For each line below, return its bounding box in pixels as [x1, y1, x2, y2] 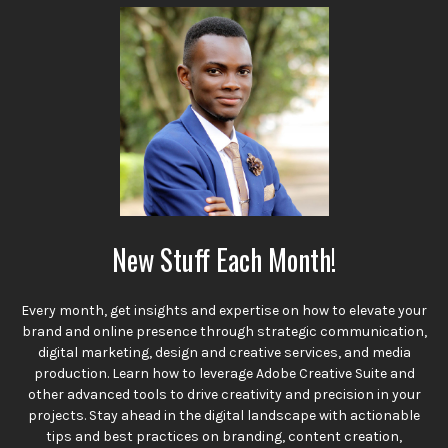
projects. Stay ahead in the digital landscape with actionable [28, 407, 420, 425]
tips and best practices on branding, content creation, [46, 428, 402, 446]
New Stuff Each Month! [112, 238, 336, 280]
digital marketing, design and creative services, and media [37, 344, 411, 362]
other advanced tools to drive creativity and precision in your [27, 386, 421, 404]
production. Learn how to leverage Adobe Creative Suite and [33, 365, 415, 383]
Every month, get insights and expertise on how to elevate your [21, 302, 427, 320]
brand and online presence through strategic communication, [21, 323, 427, 341]
